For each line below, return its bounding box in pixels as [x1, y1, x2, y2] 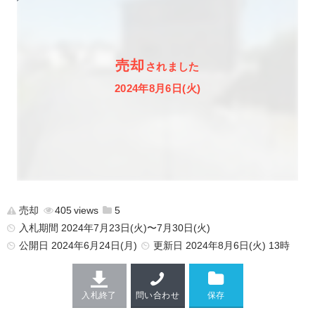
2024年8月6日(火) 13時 [185, 240, 290, 251]
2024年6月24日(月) [51, 240, 137, 251]
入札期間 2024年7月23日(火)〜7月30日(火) [18, 222, 210, 233]
